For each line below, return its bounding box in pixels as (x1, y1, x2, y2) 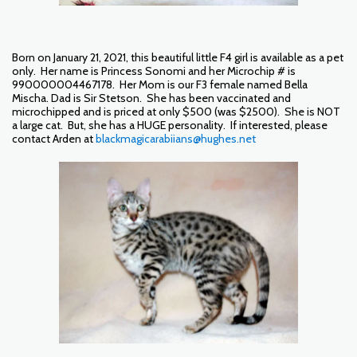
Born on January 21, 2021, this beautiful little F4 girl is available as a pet (12, 49, 343, 65)
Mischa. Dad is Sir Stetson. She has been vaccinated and (12, 90, 291, 105)
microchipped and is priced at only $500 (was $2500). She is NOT (12, 104, 340, 119)
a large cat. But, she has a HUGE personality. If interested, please (12, 117, 328, 132)
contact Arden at (12, 131, 96, 146)
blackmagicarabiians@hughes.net (96, 131, 256, 146)
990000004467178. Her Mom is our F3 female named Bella (12, 76, 308, 92)
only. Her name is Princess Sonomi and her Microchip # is (12, 63, 296, 78)
